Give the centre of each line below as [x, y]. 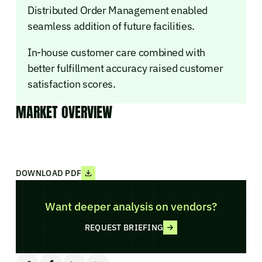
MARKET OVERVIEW [64, 112]
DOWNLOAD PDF [49, 173]
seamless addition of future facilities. [111, 26]
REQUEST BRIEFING [124, 228]
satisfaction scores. [71, 84]
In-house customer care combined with [116, 52]
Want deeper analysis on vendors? [131, 206]
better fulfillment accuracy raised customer [125, 68]
